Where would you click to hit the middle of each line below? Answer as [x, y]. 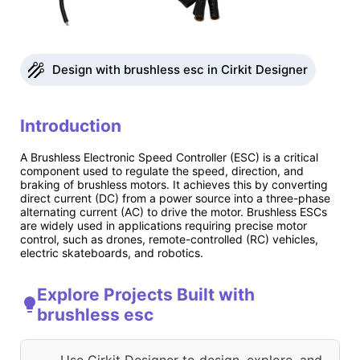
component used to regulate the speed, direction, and [162, 170]
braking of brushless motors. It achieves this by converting [174, 184]
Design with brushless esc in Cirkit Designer [180, 69]
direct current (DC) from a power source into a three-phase [175, 198]
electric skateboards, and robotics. [112, 252]
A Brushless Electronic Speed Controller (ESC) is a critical [169, 157]
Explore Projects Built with [146, 295]
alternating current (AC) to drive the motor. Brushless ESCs [174, 211]
